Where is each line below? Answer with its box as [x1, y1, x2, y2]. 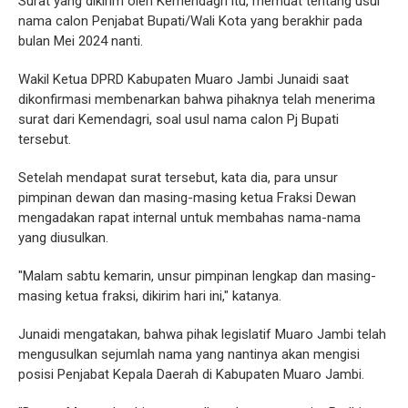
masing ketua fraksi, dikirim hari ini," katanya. [18, 288, 281, 305]
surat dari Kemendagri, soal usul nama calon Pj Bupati [18, 111, 339, 128]
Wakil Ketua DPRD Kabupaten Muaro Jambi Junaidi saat [18, 71, 349, 88]
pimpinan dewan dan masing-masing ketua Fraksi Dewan [18, 189, 356, 207]
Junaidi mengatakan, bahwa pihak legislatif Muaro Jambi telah [18, 326, 386, 343]
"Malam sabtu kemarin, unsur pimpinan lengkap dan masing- [18, 268, 376, 285]
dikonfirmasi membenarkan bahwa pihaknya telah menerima [18, 91, 375, 108]
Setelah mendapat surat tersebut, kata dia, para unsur [18, 169, 338, 187]
